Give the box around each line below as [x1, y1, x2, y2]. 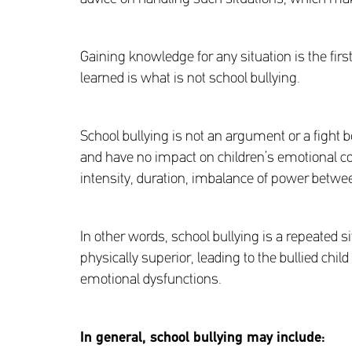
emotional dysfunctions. [80, 273, 222, 288]
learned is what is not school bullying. [80, 71, 300, 86]
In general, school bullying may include [80, 331, 321, 346]
